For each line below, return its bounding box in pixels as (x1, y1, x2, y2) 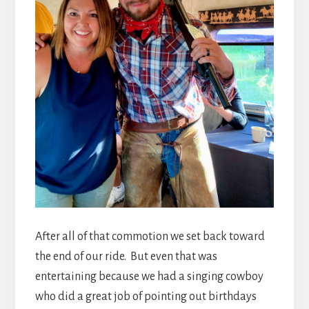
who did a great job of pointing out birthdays (34, 290, 257, 303)
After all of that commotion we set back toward (34, 230, 265, 243)
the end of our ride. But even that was (34, 250, 217, 263)
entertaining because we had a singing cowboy (34, 270, 263, 283)
